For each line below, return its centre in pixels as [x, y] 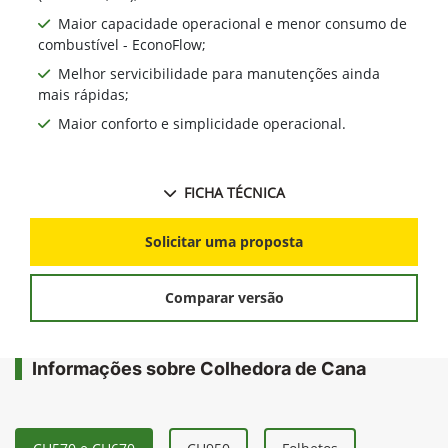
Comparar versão [224, 298]
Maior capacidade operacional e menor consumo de [232, 23]
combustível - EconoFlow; [122, 44]
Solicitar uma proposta [224, 242]
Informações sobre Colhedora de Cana [199, 368]
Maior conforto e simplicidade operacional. [202, 123]
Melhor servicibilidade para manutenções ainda [219, 73]
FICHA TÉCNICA [234, 192]
